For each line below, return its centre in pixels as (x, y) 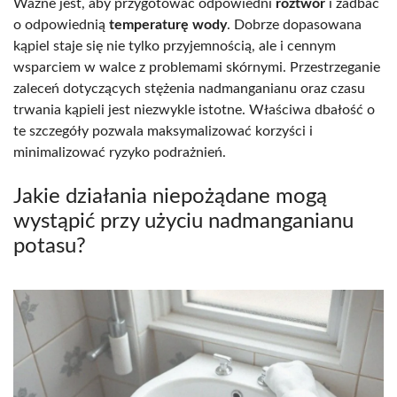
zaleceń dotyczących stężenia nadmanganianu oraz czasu (189, 89)
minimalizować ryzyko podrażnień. (120, 153)
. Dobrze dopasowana (294, 25)
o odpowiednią (61, 25)
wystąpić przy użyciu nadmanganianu (183, 222)
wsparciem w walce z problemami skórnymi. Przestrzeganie (197, 68)
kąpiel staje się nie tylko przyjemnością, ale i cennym (175, 47)
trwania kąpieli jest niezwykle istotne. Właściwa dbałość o (194, 110)
